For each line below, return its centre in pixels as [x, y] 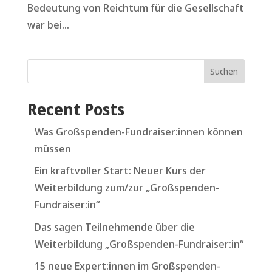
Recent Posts [76, 109]
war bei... [48, 24]
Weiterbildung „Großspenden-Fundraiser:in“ [139, 243]
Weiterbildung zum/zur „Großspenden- [127, 188]
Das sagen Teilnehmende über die [114, 226]
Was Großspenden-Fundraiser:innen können [138, 131]
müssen [53, 148]
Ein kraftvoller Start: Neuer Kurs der [120, 171]
